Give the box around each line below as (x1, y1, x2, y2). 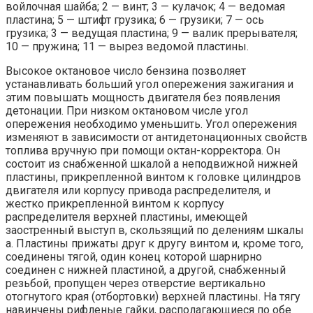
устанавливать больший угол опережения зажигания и (6, 78, 293, 92)
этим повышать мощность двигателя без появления (6, 91, 280, 105)
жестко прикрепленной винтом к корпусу (6, 197, 224, 211)
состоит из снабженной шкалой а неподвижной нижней (6, 157, 298, 171)
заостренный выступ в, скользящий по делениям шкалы (6, 224, 304, 238)
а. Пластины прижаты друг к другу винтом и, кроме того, (6, 237, 303, 251)
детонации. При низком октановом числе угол (6, 104, 248, 118)
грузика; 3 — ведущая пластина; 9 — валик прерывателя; (6, 27, 298, 41)
